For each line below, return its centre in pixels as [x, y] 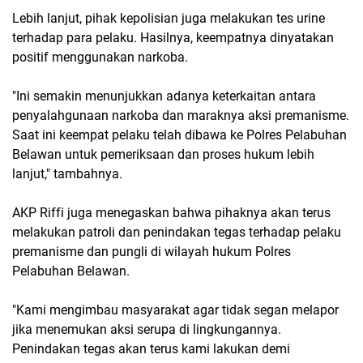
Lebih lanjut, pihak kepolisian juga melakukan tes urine [169, 19]
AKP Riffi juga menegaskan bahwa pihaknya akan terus [171, 213]
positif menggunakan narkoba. [100, 58]
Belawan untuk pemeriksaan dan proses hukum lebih [163, 155]
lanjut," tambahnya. [67, 174]
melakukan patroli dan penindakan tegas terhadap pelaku [177, 233]
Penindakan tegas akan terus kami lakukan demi [151, 349]
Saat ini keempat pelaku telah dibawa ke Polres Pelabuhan [179, 135]
